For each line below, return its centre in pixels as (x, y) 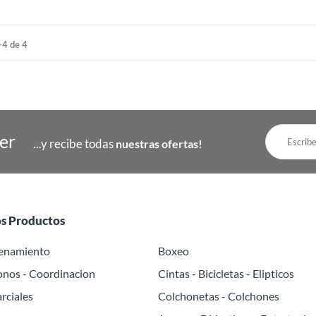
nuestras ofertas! (159, 143)
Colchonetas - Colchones (219, 296)
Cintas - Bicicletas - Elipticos (226, 273)
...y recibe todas (74, 143)
